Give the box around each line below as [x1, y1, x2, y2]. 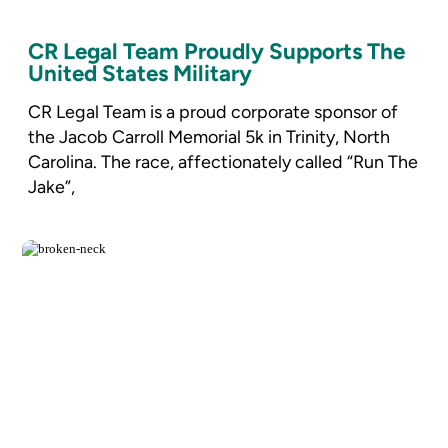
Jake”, [27, 175, 75, 197]
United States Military [27, 60, 252, 88]
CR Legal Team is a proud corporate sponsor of [27, 100, 398, 122]
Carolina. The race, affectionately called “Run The [27, 150, 418, 172]
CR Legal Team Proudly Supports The [27, 38, 405, 66]
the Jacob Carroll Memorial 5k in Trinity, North [27, 125, 390, 147]
